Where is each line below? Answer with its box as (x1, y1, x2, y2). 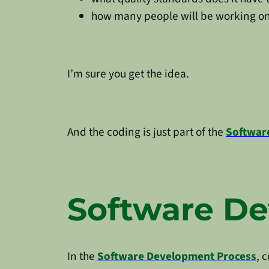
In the (67, 247, 97, 265)
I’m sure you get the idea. (67, 65, 189, 83)
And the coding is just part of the (67, 123, 226, 141)
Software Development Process (97, 247, 256, 265)
